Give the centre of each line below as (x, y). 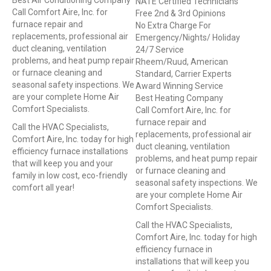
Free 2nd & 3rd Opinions (181, 14)
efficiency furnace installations (70, 152)
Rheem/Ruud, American (182, 62)
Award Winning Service (179, 86)
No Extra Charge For (173, 26)
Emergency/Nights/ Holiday (188, 38)
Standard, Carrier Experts (184, 74)
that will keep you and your (63, 164)
